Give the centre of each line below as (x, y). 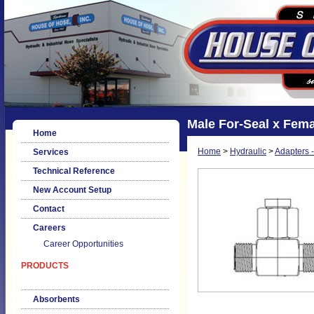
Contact (49, 209)
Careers (49, 228)
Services (51, 152)
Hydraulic (248, 151)
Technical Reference (74, 171)
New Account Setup (72, 190)
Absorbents (56, 299)
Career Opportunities (83, 244)
